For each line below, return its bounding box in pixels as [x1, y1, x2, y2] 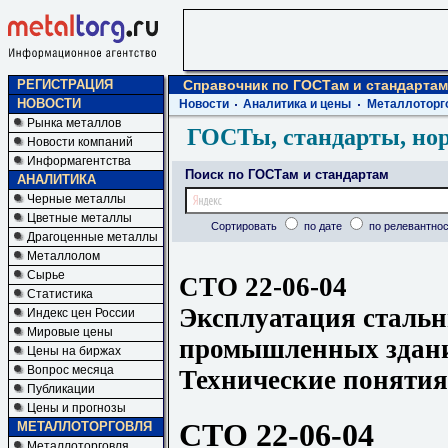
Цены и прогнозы [27, 401, 126, 415]
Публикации [27, 382, 95, 396]
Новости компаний [27, 135, 133, 149]
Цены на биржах [27, 344, 121, 358]
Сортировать [210, 220, 280, 232]
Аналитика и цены [243, 97, 351, 111]
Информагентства [27, 154, 131, 168]
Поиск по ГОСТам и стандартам [185, 167, 389, 182]
